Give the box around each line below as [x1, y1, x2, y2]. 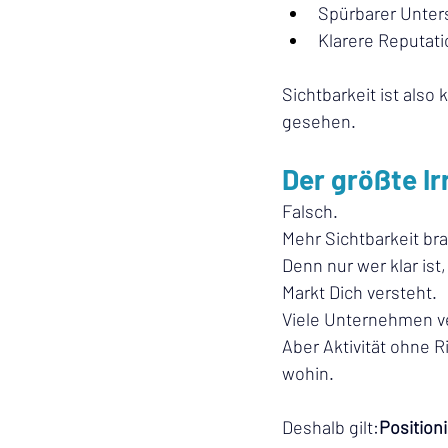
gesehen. [282, 110, 356, 132]
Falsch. [282, 200, 338, 222]
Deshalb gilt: [282, 416, 379, 438]
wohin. [282, 362, 334, 384]
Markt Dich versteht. [282, 281, 437, 303]
